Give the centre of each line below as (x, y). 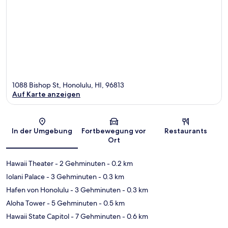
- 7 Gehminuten (95, 217)
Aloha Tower (26, 203)
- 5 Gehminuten (71, 203)
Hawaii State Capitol (38, 217)
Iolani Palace (25, 177)
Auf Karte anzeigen (46, 94)
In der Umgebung (42, 131)
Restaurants (186, 131)
